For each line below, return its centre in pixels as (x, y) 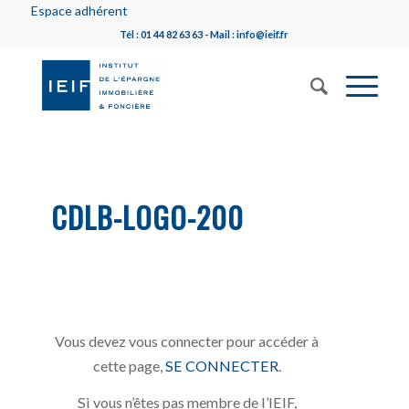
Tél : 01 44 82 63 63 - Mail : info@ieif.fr (204, 34)
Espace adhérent (79, 10)
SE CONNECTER (221, 365)
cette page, (129, 365)
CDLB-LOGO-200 (148, 217)
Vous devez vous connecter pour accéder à (187, 341)
